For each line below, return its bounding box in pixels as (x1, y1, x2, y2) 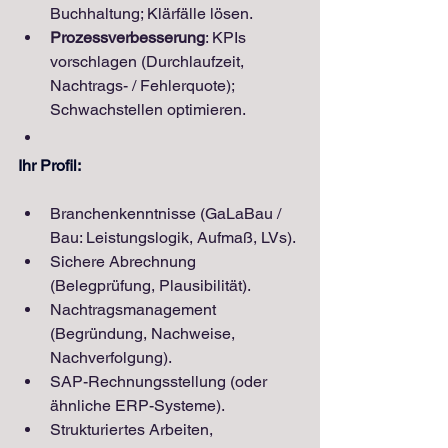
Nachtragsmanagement (50, 299, 220, 319)
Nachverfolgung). (50, 347, 172, 367)
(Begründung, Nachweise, (50, 323, 239, 343)
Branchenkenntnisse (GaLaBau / (50, 203, 285, 223)
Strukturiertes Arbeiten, (50, 419, 217, 439)
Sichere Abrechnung (50, 251, 200, 271)
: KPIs (205, 27, 250, 47)
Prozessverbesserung (50, 27, 205, 47)
